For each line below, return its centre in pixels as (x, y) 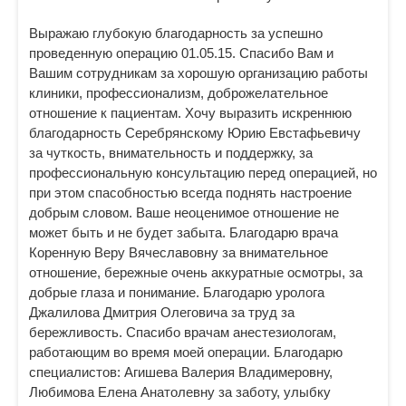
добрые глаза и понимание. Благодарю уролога (177, 292)
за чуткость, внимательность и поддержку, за (171, 153)
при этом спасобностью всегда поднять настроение (190, 193)
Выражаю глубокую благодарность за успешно (176, 33)
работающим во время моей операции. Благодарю (186, 352)
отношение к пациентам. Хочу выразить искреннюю (190, 113)
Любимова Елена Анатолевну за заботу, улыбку (180, 392)
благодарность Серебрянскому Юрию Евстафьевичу (195, 133)
